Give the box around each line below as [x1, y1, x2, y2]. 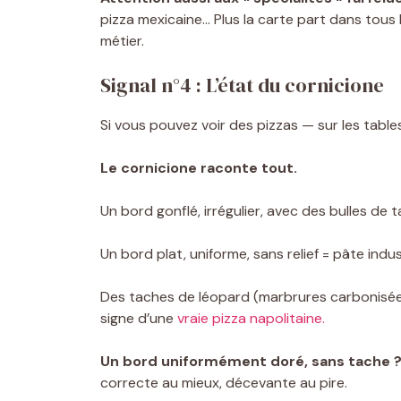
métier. [100, 30, 144, 50]
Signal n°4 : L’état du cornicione [100, 71, 384, 98]
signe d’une [100, 308, 177, 328]
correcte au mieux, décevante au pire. [100, 372, 347, 392]
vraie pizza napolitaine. [177, 308, 325, 328]
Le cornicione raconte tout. [100, 158, 297, 177]
